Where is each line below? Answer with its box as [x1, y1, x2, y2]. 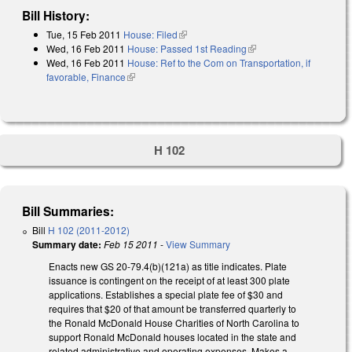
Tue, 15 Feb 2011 [46, 27, 121, 41]
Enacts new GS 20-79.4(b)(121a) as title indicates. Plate [49, 259, 287, 273]
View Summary [166, 237, 230, 251]
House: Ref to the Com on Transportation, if [127, 55, 310, 69]
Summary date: [32, 237, 101, 252]
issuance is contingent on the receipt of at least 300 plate [49, 273, 290, 288]
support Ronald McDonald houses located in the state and [49, 330, 296, 344]
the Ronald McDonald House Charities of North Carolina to [49, 316, 299, 330]
